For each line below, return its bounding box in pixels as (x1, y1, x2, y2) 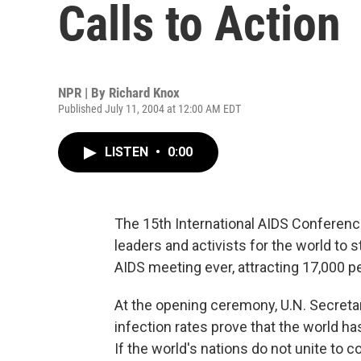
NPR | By (58, 85, 109, 101)
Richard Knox (109, 85, 180, 101)
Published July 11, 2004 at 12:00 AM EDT (58, 102, 241, 115)
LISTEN (105, 144, 151, 160)
